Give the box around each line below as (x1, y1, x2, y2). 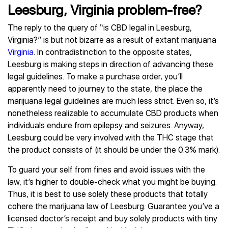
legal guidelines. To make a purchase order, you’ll (8, 72, 183, 81)
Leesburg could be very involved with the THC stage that (8, 133, 214, 142)
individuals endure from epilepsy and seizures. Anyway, (8, 121, 204, 130)
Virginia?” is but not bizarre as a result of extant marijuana (8, 35, 216, 45)
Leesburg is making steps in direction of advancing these (8, 60, 213, 69)
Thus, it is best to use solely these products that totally (8, 189, 208, 199)
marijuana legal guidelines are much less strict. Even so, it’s (8, 96, 219, 106)
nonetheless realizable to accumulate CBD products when (8, 108, 218, 118)
